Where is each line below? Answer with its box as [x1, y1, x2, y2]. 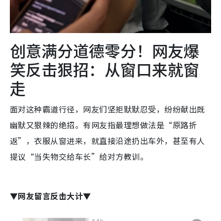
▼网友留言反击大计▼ [10, 189, 91, 202]
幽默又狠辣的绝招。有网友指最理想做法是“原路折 [10, 118, 197, 131]
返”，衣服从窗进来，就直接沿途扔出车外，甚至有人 [10, 134, 205, 147]
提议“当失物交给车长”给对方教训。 [10, 150, 148, 162]
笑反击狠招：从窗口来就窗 [10, 57, 199, 80]
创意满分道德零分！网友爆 [10, 38, 199, 62]
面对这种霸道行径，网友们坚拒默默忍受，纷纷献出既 [10, 103, 205, 115]
